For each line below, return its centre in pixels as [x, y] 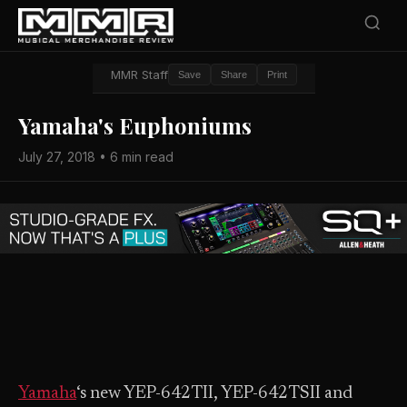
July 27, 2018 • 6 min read [96, 157]
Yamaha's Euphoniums [135, 125]
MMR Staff [139, 74]
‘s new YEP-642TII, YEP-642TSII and [214, 394]
